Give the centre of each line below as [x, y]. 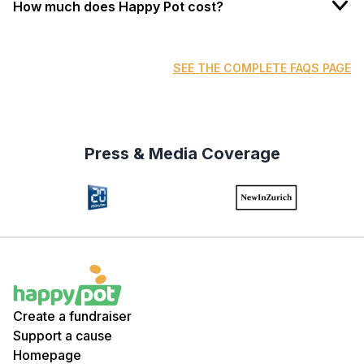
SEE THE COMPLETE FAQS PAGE [262, 68]
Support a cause [63, 336]
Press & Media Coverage [182, 154]
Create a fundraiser [72, 316]
